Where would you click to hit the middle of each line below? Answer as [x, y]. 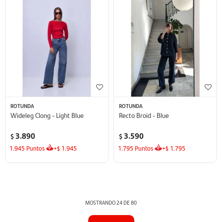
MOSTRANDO [101, 202]
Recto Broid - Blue [144, 115]
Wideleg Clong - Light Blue [47, 115]
